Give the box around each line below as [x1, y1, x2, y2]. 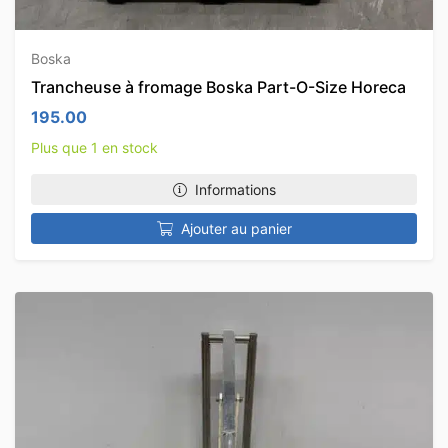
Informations [194, 181, 276, 198]
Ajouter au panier [180, 220, 292, 237]
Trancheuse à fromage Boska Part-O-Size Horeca [31, 77, 406, 97]
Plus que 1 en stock [31, 139, 158, 156]
